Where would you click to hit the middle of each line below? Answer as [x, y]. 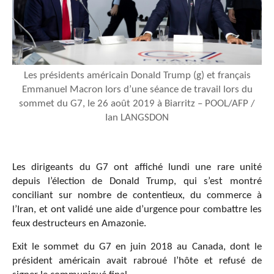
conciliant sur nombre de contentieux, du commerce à [137, 195]
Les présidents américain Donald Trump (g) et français [137, 75]
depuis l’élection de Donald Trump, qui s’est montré [137, 181]
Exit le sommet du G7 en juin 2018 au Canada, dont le [137, 246]
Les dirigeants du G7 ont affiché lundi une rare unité [137, 167]
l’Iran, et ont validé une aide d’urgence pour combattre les [137, 209]
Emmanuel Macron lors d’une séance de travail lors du [137, 89]
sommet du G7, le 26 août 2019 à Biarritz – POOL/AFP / [137, 103]
